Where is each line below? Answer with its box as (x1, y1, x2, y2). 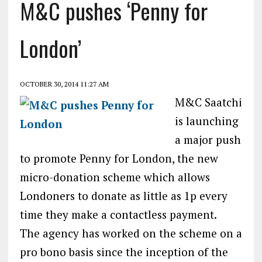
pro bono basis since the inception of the (19, 244, 228, 259)
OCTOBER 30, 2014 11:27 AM (19, 79, 109, 88)
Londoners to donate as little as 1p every (19, 188, 227, 203)
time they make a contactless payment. (19, 206, 217, 222)
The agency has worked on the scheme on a (19, 225, 242, 240)
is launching (174, 113, 239, 128)
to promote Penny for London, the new (19, 150, 218, 166)
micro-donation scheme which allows (19, 169, 210, 184)
